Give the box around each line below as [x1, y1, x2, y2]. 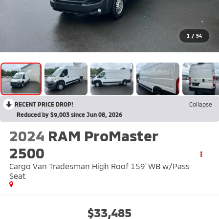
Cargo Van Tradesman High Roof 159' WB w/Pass [9, 161, 190, 171]
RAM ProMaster [47, 126, 158, 144]
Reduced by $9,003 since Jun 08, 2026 [17, 110, 122, 118]
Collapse [189, 100, 212, 108]
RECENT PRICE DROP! [15, 100, 73, 108]
